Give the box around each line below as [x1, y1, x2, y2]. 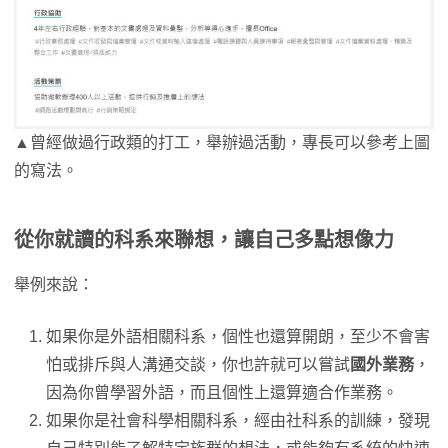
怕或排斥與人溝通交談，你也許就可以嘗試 [46, 356, 350, 373]
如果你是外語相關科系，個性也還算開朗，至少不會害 [46, 328, 430, 345]
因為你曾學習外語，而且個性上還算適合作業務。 [46, 384, 398, 401]
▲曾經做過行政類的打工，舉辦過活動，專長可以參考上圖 [14, 134, 430, 151]
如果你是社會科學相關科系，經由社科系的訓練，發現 [46, 412, 430, 429]
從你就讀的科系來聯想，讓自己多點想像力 [14, 229, 394, 251]
